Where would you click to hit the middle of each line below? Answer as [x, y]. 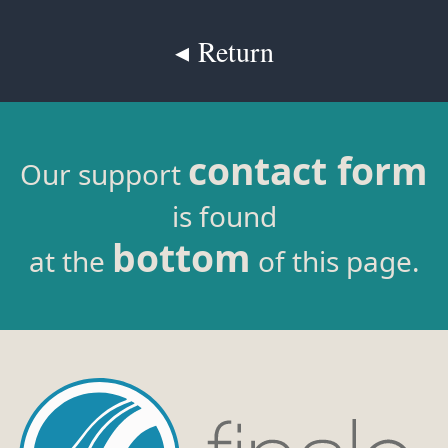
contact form [308, 170]
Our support [104, 174]
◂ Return [224, 51]
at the [70, 261]
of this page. [335, 261]
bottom [181, 257]
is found [224, 216]
